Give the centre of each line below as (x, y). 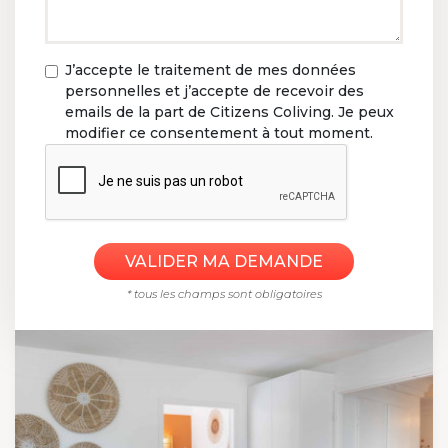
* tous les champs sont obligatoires (224, 294)
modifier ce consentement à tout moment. (219, 133)
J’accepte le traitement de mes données (210, 70)
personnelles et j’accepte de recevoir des (214, 91)
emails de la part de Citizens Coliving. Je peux (229, 112)
